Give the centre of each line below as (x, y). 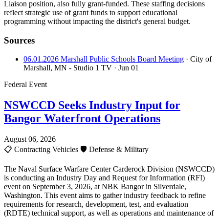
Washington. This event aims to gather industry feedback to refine (105, 196)
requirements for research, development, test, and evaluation (96, 204)
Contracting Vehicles (46, 150)
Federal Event (25, 85)
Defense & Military (118, 150)
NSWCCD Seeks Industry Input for (92, 105)
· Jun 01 (126, 68)
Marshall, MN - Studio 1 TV (68, 68)
